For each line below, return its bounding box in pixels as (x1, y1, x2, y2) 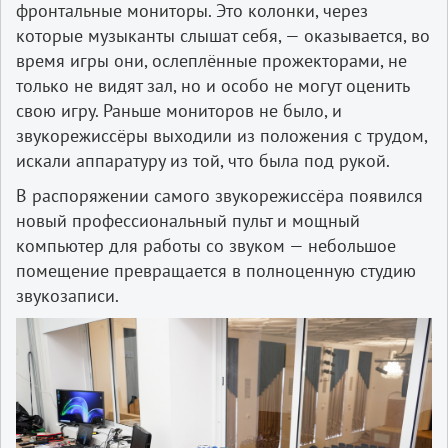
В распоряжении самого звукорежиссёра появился (16, 183, 423, 207)
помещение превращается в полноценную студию (16, 258, 416, 282)
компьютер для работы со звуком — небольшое (16, 233, 396, 257)
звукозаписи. (16, 283, 119, 307)
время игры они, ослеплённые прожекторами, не (16, 48, 407, 72)
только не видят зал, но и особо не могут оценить (16, 73, 409, 97)
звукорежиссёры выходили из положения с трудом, (16, 123, 427, 147)
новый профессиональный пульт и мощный (16, 208, 360, 232)
